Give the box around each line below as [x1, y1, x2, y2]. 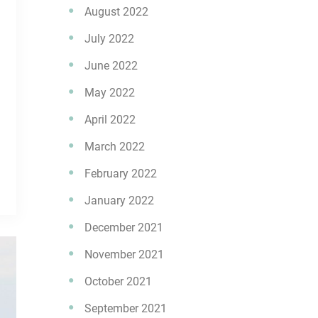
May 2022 [84, 86, 135, 99]
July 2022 [84, 32, 134, 45]
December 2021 [84, 221, 163, 234]
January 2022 [84, 194, 154, 207]
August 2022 [84, 5, 148, 18]
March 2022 [84, 140, 145, 153]
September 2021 [84, 302, 167, 315]
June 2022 [84, 59, 138, 72]
